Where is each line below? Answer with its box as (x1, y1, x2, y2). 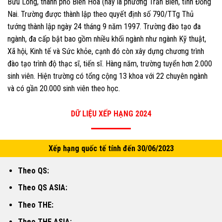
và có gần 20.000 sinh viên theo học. (7, 83, 120, 93)
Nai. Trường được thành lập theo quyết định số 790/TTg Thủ (7, 9, 194, 19)
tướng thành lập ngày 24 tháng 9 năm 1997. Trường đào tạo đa (7, 21, 201, 31)
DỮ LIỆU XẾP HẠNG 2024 (71, 109, 151, 118)
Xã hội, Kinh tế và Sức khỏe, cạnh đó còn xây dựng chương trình (7, 46, 204, 56)
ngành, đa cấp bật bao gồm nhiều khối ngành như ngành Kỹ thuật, (7, 34, 206, 44)
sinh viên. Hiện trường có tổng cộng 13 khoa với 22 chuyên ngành (7, 71, 208, 81)
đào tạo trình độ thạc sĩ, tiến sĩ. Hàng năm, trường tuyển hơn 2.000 (7, 58, 212, 68)
